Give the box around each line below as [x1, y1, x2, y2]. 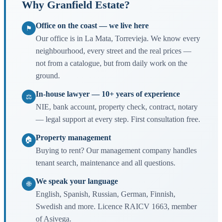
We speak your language [36, 177, 118, 185]
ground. [36, 71, 60, 80]
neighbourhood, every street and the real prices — [36, 47, 191, 55]
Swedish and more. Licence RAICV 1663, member [36, 202, 197, 211]
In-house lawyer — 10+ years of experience [36, 90, 180, 98]
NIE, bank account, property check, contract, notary [36, 103, 198, 111]
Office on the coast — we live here [36, 21, 149, 30]
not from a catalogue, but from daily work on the [36, 59, 187, 67]
